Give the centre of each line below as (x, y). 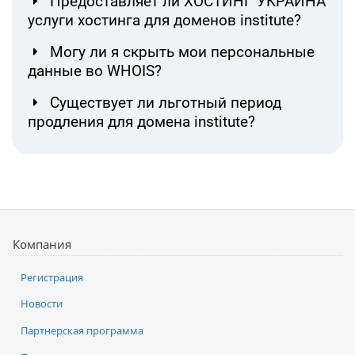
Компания (42, 244)
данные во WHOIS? (95, 71)
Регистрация (52, 277)
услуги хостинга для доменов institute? (164, 21)
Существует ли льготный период (166, 103)
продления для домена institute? (141, 122)
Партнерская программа (82, 330)
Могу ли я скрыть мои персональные (182, 52)
